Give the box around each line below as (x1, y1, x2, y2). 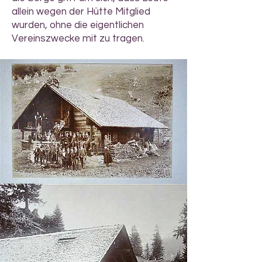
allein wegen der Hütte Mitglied (12, 6, 150, 17)
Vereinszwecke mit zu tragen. (12, 33, 144, 44)
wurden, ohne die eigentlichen (12, 20, 144, 30)
